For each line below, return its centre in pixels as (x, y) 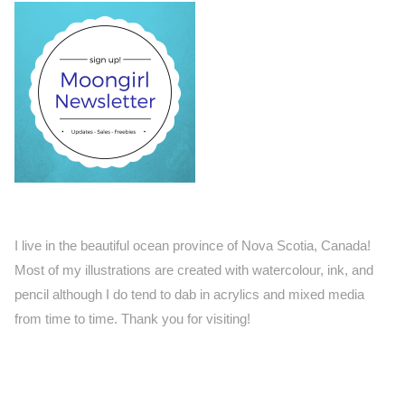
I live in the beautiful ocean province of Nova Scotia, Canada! (193, 245)
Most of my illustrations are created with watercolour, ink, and (194, 269)
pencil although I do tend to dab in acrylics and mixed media (190, 294)
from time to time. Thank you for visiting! (133, 318)
